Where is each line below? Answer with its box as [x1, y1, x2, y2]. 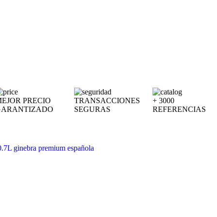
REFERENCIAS [153, 105, 206, 113]
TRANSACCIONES [74, 96, 140, 105]
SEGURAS [74, 105, 110, 113]
